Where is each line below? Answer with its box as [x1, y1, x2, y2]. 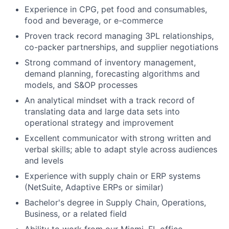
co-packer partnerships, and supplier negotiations [25, 42, 218, 52]
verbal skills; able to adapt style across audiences [25, 144, 217, 154]
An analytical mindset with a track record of [25, 95, 195, 105]
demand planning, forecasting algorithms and [25, 68, 200, 79]
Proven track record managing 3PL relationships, [25, 31, 214, 41]
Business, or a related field [25, 209, 127, 219]
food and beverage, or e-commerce [25, 15, 163, 26]
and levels [25, 155, 63, 166]
